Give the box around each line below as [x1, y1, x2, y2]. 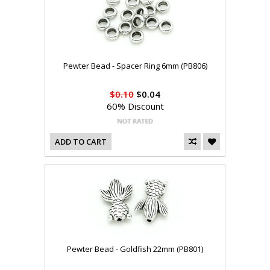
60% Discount [106, 100, 164, 113]
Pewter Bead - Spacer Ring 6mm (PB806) [63, 60, 207, 72]
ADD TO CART [55, 136, 107, 148]
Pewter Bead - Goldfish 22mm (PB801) [67, 243, 203, 255]
